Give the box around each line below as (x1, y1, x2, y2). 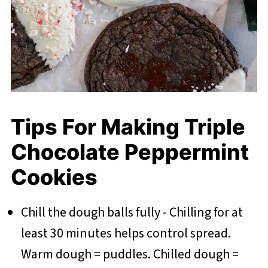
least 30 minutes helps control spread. (20, 224, 231, 243)
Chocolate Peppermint (10, 139, 249, 166)
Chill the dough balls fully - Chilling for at (20, 203, 243, 223)
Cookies (10, 164, 98, 191)
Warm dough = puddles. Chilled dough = (20, 245, 239, 264)
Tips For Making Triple (10, 114, 245, 141)
